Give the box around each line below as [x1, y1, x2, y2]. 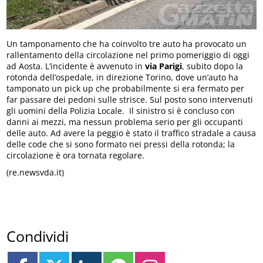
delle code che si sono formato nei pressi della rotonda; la [6, 138, 235, 150]
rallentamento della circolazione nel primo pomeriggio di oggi [6, 49, 250, 60]
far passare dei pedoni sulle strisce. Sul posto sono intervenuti [6, 93, 254, 105]
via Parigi [145, 60, 183, 72]
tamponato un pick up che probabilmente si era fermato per [6, 82, 245, 94]
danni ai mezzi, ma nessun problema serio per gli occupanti [6, 116, 244, 127]
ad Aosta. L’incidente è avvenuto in [6, 60, 146, 72]
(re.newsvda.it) [6, 166, 65, 178]
